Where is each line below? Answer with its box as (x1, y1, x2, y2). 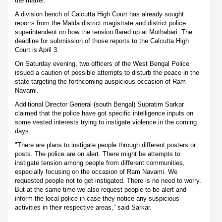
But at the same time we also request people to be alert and (15, 185, 186, 193)
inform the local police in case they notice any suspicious (15, 194, 179, 202)
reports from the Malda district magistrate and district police (15, 19, 186, 27)
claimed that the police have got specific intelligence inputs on (15, 109, 193, 117)
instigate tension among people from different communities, (15, 159, 185, 166)
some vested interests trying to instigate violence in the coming (15, 118, 197, 126)
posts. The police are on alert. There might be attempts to (15, 150, 180, 158)
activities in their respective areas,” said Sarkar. (15, 203, 152, 211)
